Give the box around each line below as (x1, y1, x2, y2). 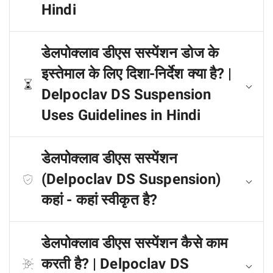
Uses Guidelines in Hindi (41, 107, 201, 124)
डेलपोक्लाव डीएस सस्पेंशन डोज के (41, 44, 219, 62)
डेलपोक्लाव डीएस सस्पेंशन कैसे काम (41, 235, 228, 252)
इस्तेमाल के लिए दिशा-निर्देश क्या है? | (41, 65, 232, 82)
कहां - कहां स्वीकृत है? (41, 191, 158, 208)
